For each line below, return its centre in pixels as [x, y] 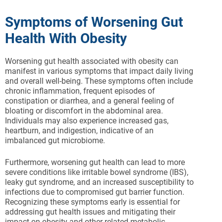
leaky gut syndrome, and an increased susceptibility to [99, 182]
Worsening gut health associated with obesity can [92, 61]
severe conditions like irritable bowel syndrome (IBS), [97, 172]
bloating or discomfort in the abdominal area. [84, 111]
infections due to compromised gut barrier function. [95, 192]
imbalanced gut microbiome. [55, 141]
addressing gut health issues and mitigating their [90, 212]
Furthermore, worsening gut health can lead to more [95, 163]
